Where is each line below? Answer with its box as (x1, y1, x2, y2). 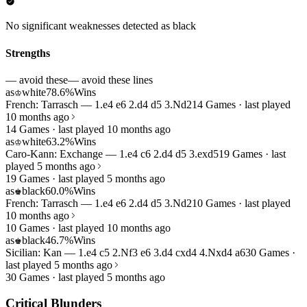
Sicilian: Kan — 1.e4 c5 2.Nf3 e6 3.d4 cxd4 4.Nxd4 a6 (5, 246, 245, 258)
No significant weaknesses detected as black (5, 20, 196, 32)
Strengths (5, 47, 50, 59)
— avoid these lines (68, 73, 153, 86)
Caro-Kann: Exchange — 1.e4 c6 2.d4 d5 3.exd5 (5, 147, 219, 160)
